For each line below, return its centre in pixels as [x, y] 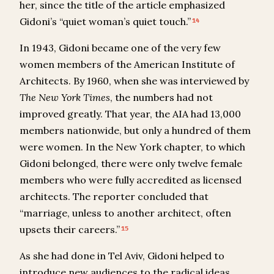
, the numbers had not [161, 98]
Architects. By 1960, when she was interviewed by [134, 81]
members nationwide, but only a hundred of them [135, 131]
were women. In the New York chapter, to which [132, 147]
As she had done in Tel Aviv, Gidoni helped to [122, 256]
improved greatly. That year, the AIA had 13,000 [130, 114]
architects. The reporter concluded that [114, 197]
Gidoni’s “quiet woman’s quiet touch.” [105, 22]
